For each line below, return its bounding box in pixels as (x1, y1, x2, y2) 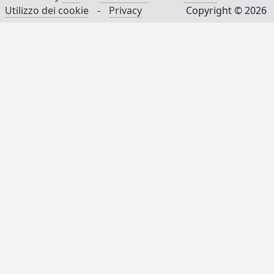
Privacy (109, 4, 142, 17)
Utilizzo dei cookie (5, 4, 89, 17)
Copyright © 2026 (183, 4, 269, 17)
